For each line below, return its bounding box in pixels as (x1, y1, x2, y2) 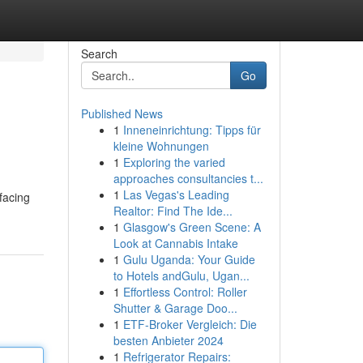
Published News (80, 105, 163, 122)
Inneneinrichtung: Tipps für (122, 122, 261, 138)
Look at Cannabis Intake (113, 235, 238, 251)
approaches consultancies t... (113, 170, 263, 186)
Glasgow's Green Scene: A (122, 219, 261, 235)
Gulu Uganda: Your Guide (122, 251, 255, 267)
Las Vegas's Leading (122, 186, 229, 203)
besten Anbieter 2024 (113, 332, 224, 348)
